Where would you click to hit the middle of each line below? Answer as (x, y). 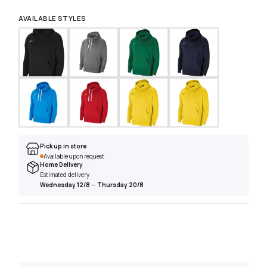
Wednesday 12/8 (65, 185)
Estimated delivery (65, 175)
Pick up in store (63, 146)
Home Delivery (62, 165)
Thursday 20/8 (121, 185)
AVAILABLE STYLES (52, 18)
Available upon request (74, 156)
